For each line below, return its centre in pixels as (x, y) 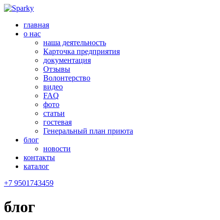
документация (67, 60)
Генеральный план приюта (88, 131)
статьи (54, 113)
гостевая (57, 122)
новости (57, 149)
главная (36, 25)
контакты (39, 157)
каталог (36, 166)
